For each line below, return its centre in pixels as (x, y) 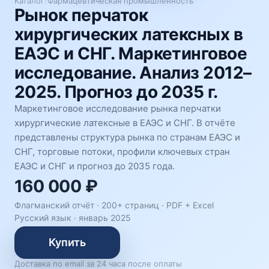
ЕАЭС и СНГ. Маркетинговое (131, 53)
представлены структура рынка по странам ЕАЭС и (127, 137)
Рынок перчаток (81, 15)
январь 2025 (105, 218)
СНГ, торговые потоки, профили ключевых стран (122, 152)
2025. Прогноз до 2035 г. (116, 92)
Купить (67, 242)
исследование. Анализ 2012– (133, 73)
